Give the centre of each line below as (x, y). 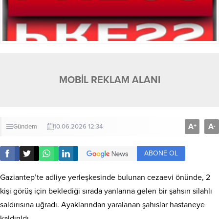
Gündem (25, 126)
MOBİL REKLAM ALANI (109, 80)
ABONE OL (161, 153)
